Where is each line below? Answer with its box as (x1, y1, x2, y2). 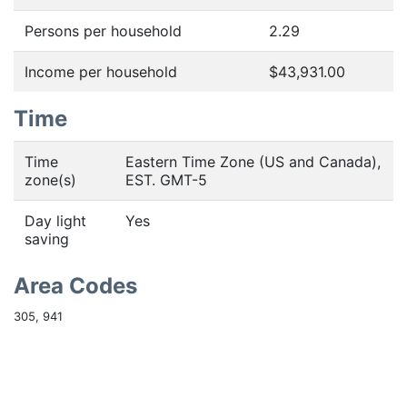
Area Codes (14, 273, 137, 299)
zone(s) (25, 171, 76, 189)
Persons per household (25, 22, 182, 40)
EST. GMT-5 (125, 171, 207, 189)
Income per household (25, 63, 177, 81)
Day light (25, 212, 86, 230)
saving (25, 230, 69, 248)
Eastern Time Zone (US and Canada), (125, 153, 381, 171)
